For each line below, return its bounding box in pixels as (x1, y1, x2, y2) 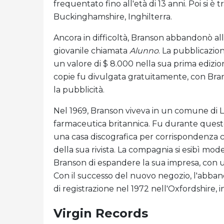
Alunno (129, 46, 158, 55)
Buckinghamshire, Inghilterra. (53, 12, 172, 21)
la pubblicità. (53, 85, 104, 94)
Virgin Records (53, 206, 148, 220)
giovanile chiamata (53, 46, 129, 55)
